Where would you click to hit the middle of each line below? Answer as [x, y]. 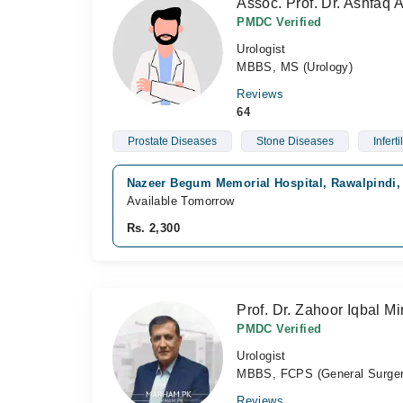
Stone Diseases [295, 141]
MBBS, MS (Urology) [295, 67]
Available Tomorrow [180, 201]
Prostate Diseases [172, 141]
